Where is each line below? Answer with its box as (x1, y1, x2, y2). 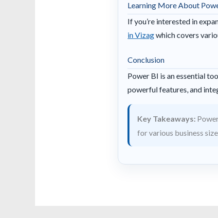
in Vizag (127, 30, 155, 39)
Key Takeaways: (137, 113, 196, 123)
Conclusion (127, 55, 165, 64)
